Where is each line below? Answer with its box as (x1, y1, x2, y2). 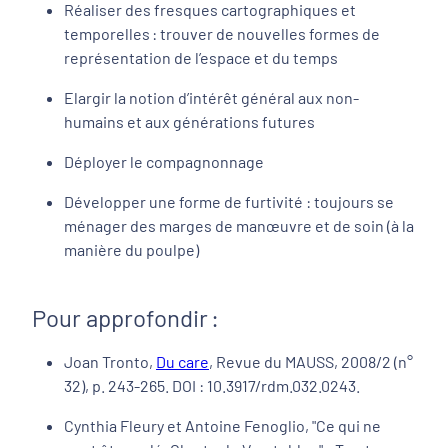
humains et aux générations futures (64, 112, 315, 132)
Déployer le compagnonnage (64, 152, 264, 172)
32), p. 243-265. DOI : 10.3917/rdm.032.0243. (64, 376, 360, 396)
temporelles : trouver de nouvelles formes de (64, 24, 380, 44)
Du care (156, 352, 209, 372)
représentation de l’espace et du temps (64, 48, 338, 68)
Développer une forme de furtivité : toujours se (64, 192, 394, 212)
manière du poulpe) (64, 240, 202, 260)
